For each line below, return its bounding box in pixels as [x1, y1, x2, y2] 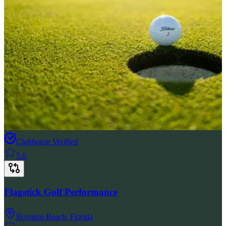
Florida [70, 212, 93, 221]
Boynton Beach [16, 212, 66, 221]
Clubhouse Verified [16, 137, 78, 146]
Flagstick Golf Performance [4, 186, 118, 197]
